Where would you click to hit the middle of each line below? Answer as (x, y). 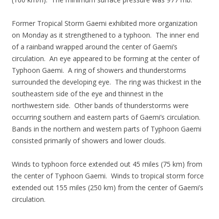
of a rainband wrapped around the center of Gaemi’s (95, 47)
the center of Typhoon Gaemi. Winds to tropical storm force (108, 176)
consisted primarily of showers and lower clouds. (89, 141)
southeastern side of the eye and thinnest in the (88, 94)
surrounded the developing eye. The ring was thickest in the (107, 82)
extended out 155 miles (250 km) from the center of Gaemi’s (108, 187)
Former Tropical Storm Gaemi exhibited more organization (105, 23)
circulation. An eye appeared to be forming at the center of (106, 58)
